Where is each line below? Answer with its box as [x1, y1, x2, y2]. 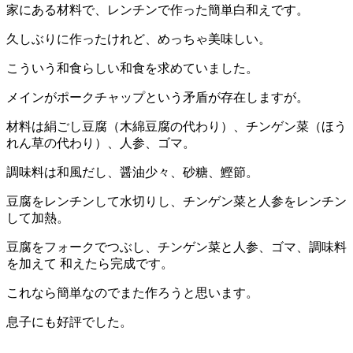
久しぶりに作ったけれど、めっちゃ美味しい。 [6, 32, 271, 46]
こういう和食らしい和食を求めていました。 [6, 61, 258, 76]
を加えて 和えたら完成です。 [6, 257, 173, 271]
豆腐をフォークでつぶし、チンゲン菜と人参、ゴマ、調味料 [6, 240, 347, 255]
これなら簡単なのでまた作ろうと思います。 [6, 286, 258, 300]
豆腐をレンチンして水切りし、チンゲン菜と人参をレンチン [6, 195, 347, 209]
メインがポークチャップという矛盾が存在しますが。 [6, 91, 309, 105]
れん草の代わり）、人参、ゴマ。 [6, 136, 195, 150]
